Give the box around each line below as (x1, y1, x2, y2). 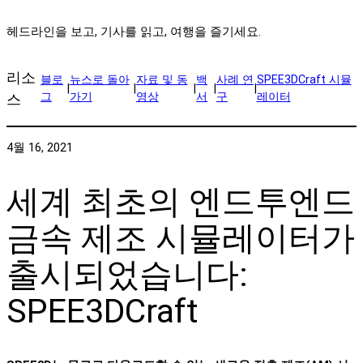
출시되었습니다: (6, 255, 248, 295)
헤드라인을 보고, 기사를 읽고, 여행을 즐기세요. (6, 24, 261, 39)
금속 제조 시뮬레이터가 (6, 219, 355, 258)
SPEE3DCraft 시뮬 (256, 73, 352, 87)
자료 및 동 (135, 73, 188, 87)
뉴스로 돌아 (69, 73, 130, 87)
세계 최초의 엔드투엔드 (6, 182, 355, 222)
